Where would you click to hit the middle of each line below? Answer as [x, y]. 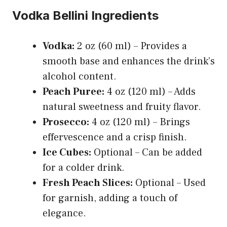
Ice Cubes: [67, 152]
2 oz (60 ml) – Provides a [131, 46]
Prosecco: [66, 122]
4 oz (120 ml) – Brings [140, 122]
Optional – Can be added [147, 152]
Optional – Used [169, 183]
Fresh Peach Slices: [88, 183]
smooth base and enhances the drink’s [129, 61]
